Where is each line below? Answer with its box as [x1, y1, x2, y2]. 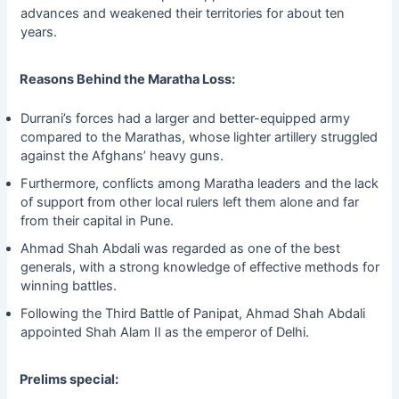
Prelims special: [20, 370, 119, 387]
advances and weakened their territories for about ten [20, 4, 345, 21]
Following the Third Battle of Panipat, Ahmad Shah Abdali [20, 305, 365, 322]
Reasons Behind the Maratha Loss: [20, 70, 236, 87]
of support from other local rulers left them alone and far [20, 193, 359, 210]
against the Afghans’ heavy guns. [20, 147, 224, 164]
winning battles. [20, 277, 117, 294]
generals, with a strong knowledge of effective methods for [20, 258, 379, 275]
